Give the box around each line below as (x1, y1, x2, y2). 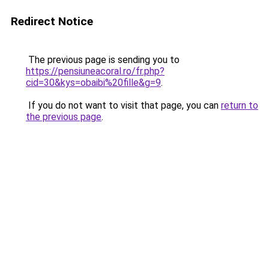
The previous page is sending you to (26, 54, 180, 65)
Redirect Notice (11, 14, 93, 28)
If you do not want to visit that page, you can (26, 100, 221, 111)
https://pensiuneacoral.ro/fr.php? (26, 65, 165, 77)
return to (221, 100, 258, 111)
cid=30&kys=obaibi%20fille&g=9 (26, 77, 161, 88)
